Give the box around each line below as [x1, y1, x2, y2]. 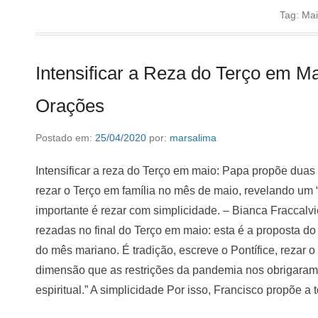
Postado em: [35, 132, 95, 143]
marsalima [170, 132, 216, 143]
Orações [35, 95, 104, 116]
